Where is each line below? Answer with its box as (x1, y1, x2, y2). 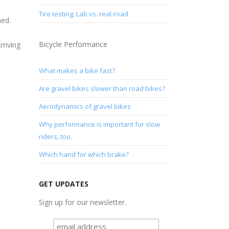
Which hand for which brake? (39, 149, 129, 159)
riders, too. (39, 131, 72, 141)
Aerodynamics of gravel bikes (39, 101, 131, 111)
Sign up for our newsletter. (39, 197, 126, 207)
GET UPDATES (39, 178, 88, 189)
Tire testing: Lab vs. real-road (39, 9, 128, 18)
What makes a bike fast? (39, 65, 115, 75)
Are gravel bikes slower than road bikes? (39, 83, 165, 93)
